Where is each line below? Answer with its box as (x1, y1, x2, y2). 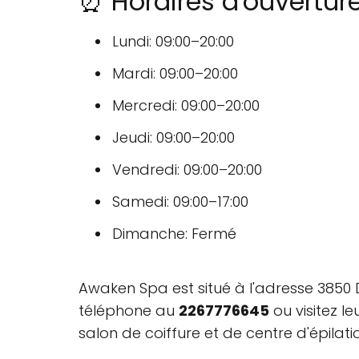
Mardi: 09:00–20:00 (112, 63, 238, 83)
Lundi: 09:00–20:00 (112, 30, 234, 51)
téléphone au (79, 300, 179, 321)
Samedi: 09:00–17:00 (112, 191, 248, 212)
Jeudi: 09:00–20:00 (112, 127, 235, 147)
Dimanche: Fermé (112, 223, 236, 244)
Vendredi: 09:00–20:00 (112, 159, 262, 179)
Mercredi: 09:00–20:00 (112, 95, 260, 115)
